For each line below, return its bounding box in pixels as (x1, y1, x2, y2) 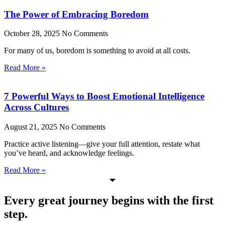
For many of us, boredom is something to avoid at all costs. (4, 46, 190, 55)
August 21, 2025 (4, 122, 59, 131)
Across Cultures (4, 101, 69, 113)
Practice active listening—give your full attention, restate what (4, 139, 200, 148)
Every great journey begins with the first (4, 193, 213, 207)
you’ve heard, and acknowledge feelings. (4, 148, 134, 157)
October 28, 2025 (4, 29, 62, 38)
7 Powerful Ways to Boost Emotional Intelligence (4, 90, 204, 101)
